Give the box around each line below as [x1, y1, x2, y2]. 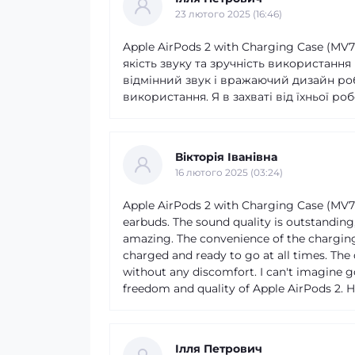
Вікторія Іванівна [175, 150, 277, 164]
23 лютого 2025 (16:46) [175, 8, 282, 20]
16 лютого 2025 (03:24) [175, 166, 283, 178]
